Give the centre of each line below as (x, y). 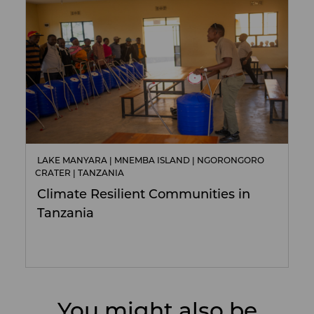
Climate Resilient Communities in (144, 196)
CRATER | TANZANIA (80, 174)
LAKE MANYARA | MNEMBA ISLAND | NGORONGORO (151, 162)
